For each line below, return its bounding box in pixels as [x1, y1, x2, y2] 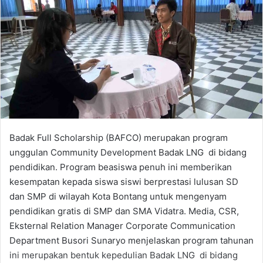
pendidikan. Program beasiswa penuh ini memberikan [9, 161, 237, 173]
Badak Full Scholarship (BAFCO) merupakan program [9, 131, 228, 143]
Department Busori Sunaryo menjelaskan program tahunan [9, 234, 254, 246]
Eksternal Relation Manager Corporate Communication [9, 220, 235, 231]
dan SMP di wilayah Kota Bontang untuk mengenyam [9, 190, 227, 202]
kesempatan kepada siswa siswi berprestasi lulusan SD [9, 176, 238, 187]
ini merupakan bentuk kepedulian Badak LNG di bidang [9, 249, 238, 261]
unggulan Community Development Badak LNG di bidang [9, 146, 247, 158]
